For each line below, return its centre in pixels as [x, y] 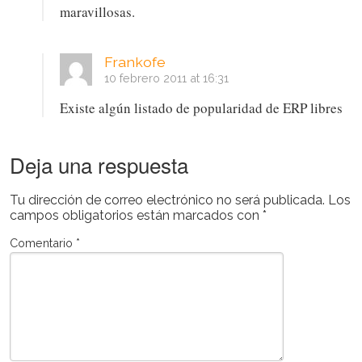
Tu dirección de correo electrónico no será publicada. [167, 200]
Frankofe [135, 61]
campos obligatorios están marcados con [136, 215]
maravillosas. [97, 11]
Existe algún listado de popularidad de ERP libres [201, 107]
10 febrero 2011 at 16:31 [166, 78]
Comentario [42, 242]
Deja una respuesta [99, 164]
